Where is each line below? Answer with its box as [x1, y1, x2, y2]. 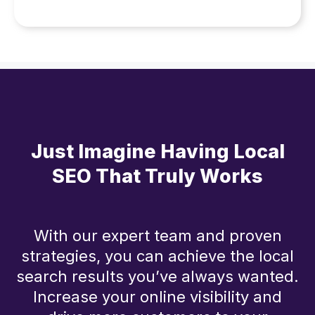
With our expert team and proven [33, 226, 282, 245]
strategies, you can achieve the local [21, 247, 294, 266]
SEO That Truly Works [52, 165, 263, 188]
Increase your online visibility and [33, 288, 282, 307]
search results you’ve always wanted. [16, 267, 299, 286]
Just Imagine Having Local [30, 140, 285, 164]
